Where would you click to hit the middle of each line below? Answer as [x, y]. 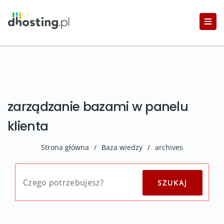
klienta [28, 126]
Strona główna [65, 147]
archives [169, 147]
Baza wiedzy [122, 147]
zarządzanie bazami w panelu [98, 107]
